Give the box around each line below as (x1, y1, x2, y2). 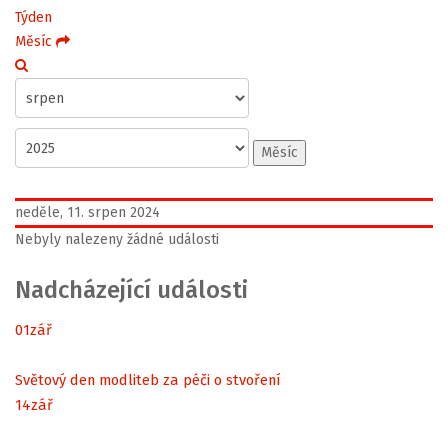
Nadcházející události (15, 276, 248, 304)
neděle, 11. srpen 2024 (15, 204, 160, 221)
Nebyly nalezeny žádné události (15, 231, 219, 248)
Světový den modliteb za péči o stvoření (15, 370, 281, 389)
